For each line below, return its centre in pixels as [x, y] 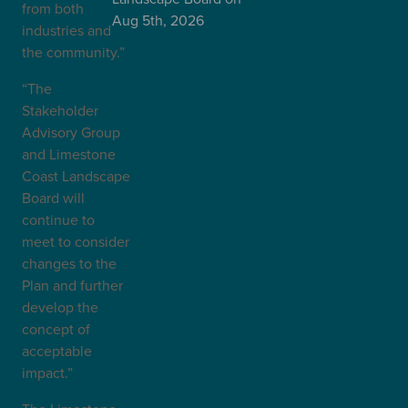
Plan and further [72, 285]
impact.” [47, 372]
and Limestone [69, 154]
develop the [60, 307]
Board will [53, 198]
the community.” [73, 52]
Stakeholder [60, 110]
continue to [58, 219]
